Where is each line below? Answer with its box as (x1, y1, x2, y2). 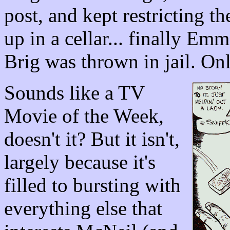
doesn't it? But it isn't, (4, 128, 180, 150)
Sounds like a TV (4, 82, 145, 104)
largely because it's (4, 151, 156, 173)
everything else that (4, 197, 162, 219)
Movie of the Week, (4, 105, 164, 127)
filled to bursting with (4, 174, 181, 196)
